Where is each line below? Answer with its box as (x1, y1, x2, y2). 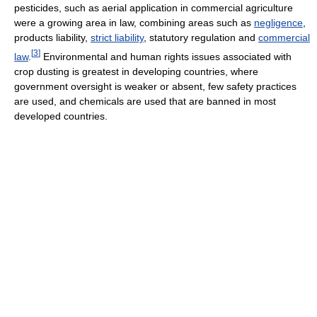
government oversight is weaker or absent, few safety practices (14, 80, 296, 92)
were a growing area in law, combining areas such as (14, 17, 254, 29)
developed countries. (14, 110, 108, 122)
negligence (254, 17, 303, 29)
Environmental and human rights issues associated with (40, 50, 292, 62)
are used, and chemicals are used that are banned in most (14, 95, 276, 107)
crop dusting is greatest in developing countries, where (14, 65, 258, 77)
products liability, (14, 32, 91, 44)
